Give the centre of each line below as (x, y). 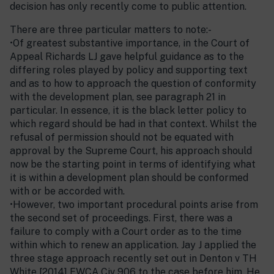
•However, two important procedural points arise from (134, 205)
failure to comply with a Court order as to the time (126, 231)
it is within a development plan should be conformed (129, 178)
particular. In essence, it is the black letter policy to (128, 110)
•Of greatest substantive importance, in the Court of (130, 43)
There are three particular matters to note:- (111, 30)
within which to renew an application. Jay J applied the (133, 245)
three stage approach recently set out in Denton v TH (133, 258)
